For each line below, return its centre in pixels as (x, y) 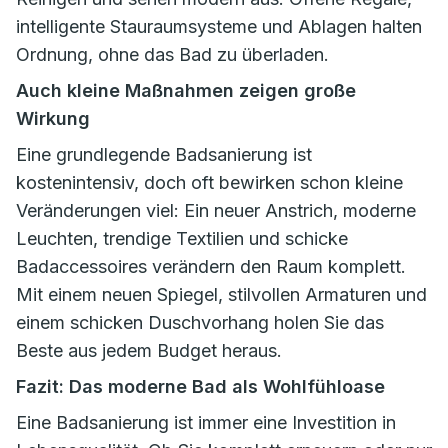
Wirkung (53, 118)
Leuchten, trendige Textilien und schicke (182, 238)
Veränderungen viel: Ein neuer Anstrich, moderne (216, 210)
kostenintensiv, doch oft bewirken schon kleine (209, 182)
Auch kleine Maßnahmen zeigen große (186, 90)
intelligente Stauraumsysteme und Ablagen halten (219, 26)
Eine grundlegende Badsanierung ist (164, 154)
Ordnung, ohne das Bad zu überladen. (172, 54)
